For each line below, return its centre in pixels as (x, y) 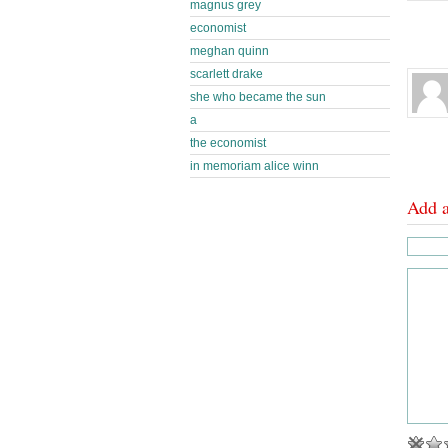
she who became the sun (258, 97)
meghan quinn (229, 51)
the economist (228, 143)
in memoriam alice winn (254, 166)
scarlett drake (226, 74)
